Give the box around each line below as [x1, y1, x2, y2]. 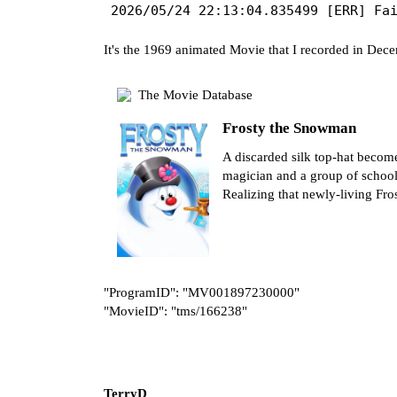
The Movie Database [137, 87, 253, 102]
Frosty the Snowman [222, 119, 357, 136]
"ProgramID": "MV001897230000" [104, 284, 300, 300]
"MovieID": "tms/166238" [104, 303, 247, 318]
